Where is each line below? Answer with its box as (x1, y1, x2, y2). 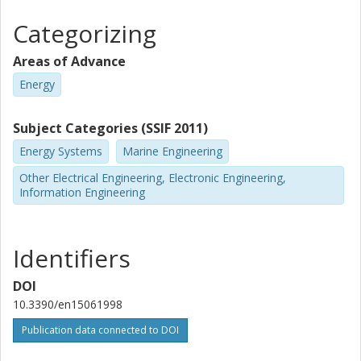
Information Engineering (19, 184, 145, 200)
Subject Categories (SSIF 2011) (13, 118, 208, 137)
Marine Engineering (122, 143, 222, 159)
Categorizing (13, 17, 156, 50)
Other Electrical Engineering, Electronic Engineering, (19, 169, 286, 185)
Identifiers (13, 242, 131, 276)
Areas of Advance (13, 52, 126, 70)
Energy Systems (19, 143, 102, 159)
